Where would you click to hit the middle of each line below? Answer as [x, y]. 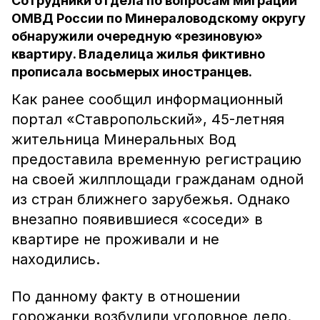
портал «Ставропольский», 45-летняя [148, 119]
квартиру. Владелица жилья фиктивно [138, 54]
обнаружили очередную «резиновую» [137, 36]
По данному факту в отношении [126, 296]
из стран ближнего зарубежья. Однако [151, 199]
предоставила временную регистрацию [156, 159]
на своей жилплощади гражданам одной [157, 179]
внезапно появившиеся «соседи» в [137, 219]
